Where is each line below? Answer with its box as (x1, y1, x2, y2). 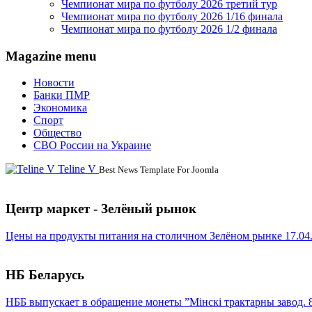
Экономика (33, 102, 87, 114)
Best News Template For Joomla (99, 164, 219, 175)
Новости (33, 77, 75, 89)
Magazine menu (6, 48, 97, 63)
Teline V (58, 163, 96, 175)
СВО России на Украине (33, 139, 151, 152)
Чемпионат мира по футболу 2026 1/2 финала (61, 22, 277, 35)
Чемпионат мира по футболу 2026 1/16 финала (61, 10, 283, 22)
